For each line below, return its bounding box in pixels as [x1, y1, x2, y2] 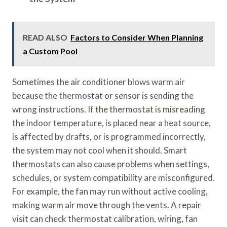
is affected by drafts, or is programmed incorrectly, [12, 131, 206, 142]
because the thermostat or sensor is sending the [12, 90, 194, 101]
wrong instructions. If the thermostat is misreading [12, 103, 205, 115]
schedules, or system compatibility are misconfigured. [12, 172, 215, 183]
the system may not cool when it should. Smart [12, 144, 187, 156]
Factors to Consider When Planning [70, 32, 203, 42]
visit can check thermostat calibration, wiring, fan [12, 213, 198, 224]
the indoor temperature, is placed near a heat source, [12, 117, 211, 128]
